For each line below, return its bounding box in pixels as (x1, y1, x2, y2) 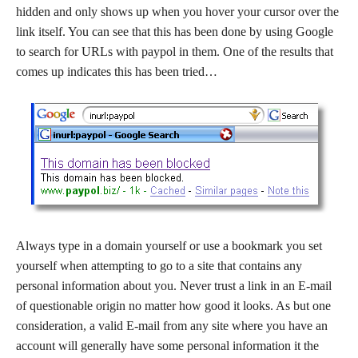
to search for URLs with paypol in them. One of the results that (16, 45, 333, 58)
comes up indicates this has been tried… (16, 65, 217, 78)
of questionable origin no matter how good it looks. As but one (16, 299, 331, 312)
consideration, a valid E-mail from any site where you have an (16, 319, 328, 332)
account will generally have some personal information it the (16, 339, 319, 352)
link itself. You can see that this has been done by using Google (16, 25, 333, 38)
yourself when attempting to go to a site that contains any (16, 259, 302, 272)
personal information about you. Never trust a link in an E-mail (16, 279, 332, 292)
